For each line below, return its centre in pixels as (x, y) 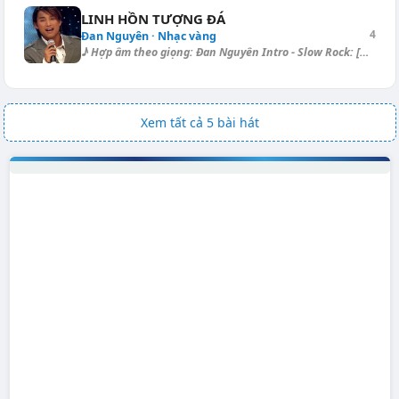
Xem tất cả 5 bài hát (199, 122)
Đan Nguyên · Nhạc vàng (148, 36)
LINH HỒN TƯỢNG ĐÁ (153, 19)
